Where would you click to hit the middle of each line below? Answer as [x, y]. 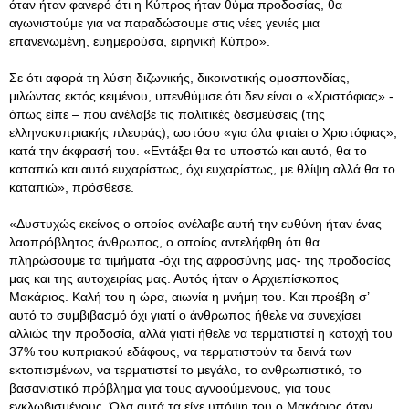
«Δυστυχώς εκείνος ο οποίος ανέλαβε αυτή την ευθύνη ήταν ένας [195, 224]
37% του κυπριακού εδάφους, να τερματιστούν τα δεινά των [180, 351]
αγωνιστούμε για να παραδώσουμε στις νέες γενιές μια [164, 23]
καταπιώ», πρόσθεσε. [72, 187]
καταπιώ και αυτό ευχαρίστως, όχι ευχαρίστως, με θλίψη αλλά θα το [202, 169]
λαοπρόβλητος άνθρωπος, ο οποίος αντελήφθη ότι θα [164, 242]
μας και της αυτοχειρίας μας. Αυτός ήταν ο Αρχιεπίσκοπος [174, 278]
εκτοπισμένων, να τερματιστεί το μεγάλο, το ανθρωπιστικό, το [185, 370]
